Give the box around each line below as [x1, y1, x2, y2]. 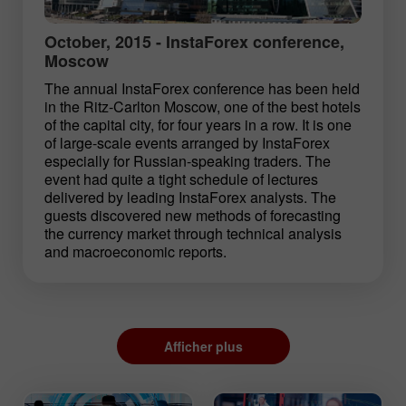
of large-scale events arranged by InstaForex [44, 131, 330, 153]
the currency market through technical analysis [44, 222, 342, 244]
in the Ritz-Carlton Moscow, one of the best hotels [44, 95, 361, 117]
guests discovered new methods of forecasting [44, 204, 341, 226]
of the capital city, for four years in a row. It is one [44, 113, 352, 135]
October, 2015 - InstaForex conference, [44, 29, 344, 53]
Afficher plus [163, 336, 243, 355]
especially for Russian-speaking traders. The [44, 150, 331, 171]
